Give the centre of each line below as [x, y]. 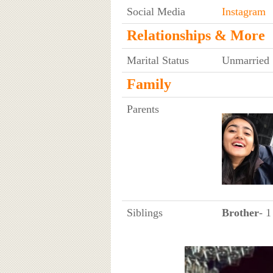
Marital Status [158, 60]
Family [149, 84]
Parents [143, 109]
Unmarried [245, 60]
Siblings [144, 212]
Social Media [156, 11]
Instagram [243, 11]
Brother [240, 212]
